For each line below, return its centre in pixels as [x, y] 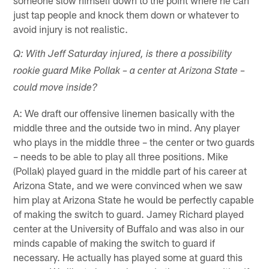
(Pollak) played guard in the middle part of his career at [130, 170]
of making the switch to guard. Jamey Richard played [129, 213]
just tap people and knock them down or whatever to [126, 14]
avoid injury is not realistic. [71, 29]
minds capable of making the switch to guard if [114, 242]
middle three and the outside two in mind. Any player [127, 127]
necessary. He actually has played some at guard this [128, 257]
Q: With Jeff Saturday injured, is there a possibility [123, 55]
